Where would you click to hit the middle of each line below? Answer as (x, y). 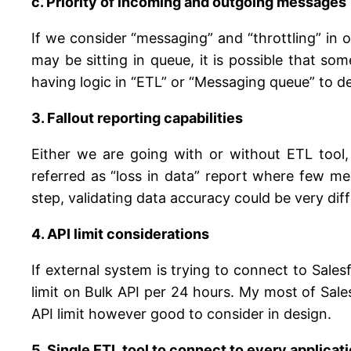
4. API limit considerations (120, 234)
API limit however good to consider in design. (181, 314)
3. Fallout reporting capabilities (137, 118)
